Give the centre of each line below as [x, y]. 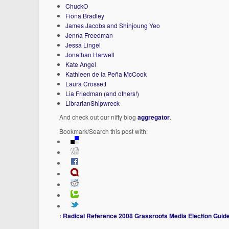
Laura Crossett [86, 83]
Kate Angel [81, 64]
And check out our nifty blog [99, 117]
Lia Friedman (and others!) [102, 93]
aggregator [154, 117]
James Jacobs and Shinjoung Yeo [113, 25]
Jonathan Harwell [90, 54]
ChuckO [77, 6]
